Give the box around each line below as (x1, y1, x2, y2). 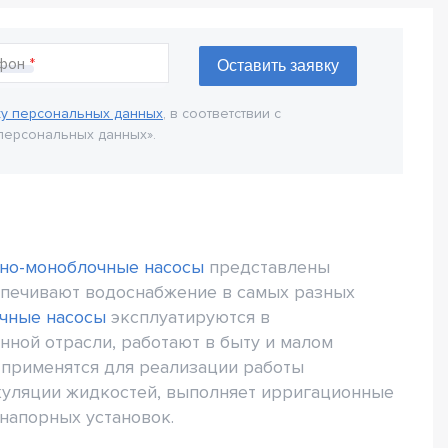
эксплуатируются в (106, 306, 270, 329)
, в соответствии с (163, 104, 281, 122)
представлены (204, 256, 330, 279)
